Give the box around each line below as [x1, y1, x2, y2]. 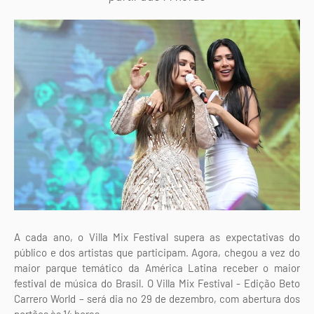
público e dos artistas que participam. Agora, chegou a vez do [14, 245, 300, 259]
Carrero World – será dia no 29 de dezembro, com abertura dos [14, 292, 300, 305]
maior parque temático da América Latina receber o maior [14, 261, 300, 274]
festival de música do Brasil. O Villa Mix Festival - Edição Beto [14, 276, 300, 289]
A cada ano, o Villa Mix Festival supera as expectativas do [14, 230, 300, 243]
